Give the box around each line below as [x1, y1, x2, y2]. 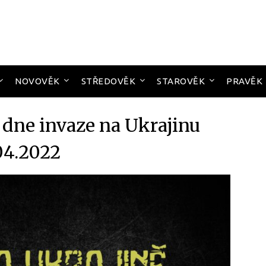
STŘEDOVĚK [81, 76, 135, 86]
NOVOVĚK [15, 76, 60, 86]
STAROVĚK [157, 76, 205, 86]
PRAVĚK [226, 76, 262, 86]
